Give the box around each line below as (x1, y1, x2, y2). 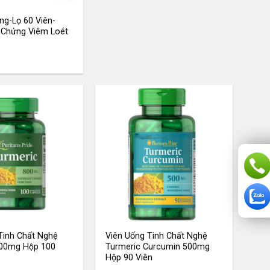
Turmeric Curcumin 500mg (105, 241, 210, 252)
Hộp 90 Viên (105, 252, 153, 263)
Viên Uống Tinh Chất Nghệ (105, 230, 208, 241)
